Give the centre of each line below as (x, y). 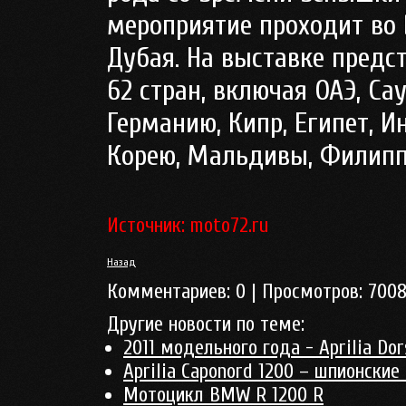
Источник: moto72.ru (188, 226)
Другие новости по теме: (206, 324)
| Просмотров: (307, 292)
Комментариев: (171, 292)
